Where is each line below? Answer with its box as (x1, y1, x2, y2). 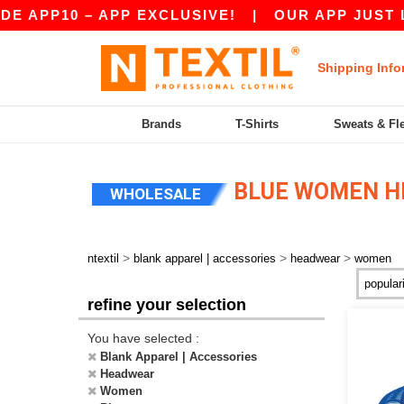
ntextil (87, 252, 119, 265)
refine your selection (87, 296, 246, 314)
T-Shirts (235, 117, 280, 131)
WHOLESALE (110, 185, 201, 203)
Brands (142, 117, 182, 131)
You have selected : (87, 331, 199, 345)
